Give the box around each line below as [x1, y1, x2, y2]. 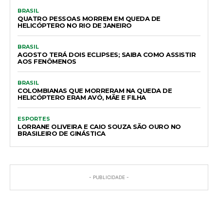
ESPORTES [18, 115, 50, 122]
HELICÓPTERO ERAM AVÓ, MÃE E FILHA [18, 93, 146, 101]
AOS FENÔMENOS [18, 57, 76, 65]
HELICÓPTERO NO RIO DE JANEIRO [18, 21, 132, 29]
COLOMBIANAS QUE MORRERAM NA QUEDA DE [18, 86, 172, 94]
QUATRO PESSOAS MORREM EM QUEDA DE [18, 14, 161, 22]
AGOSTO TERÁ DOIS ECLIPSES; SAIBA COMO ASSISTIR [18, 50, 196, 58]
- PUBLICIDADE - [89, 174, 129, 180]
